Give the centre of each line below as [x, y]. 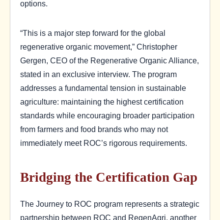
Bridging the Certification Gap [109, 177]
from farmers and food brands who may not [94, 129]
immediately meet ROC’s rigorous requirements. [104, 143]
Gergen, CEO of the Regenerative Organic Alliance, [110, 60]
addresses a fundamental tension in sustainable [103, 88]
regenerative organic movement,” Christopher [99, 46]
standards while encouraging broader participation [107, 115]
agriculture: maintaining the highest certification [102, 101]
